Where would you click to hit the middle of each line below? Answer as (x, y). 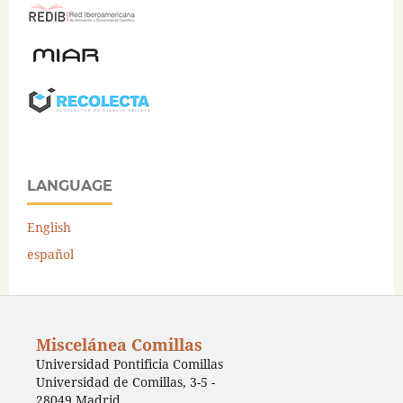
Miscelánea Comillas (119, 345)
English (49, 228)
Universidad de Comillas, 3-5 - (125, 382)
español (50, 255)
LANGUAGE (70, 186)
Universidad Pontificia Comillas (129, 364)
